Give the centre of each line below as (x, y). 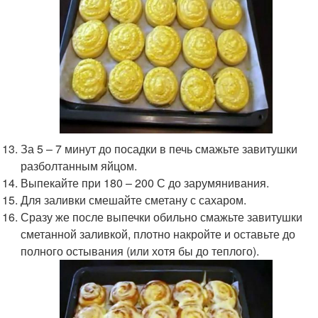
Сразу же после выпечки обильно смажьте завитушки (162, 217)
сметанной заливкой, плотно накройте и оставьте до (158, 234)
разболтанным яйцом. (79, 166)
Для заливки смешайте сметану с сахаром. (134, 200)
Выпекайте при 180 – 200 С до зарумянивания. (145, 183)
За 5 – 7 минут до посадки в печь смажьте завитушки (159, 149)
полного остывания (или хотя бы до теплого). (140, 251)
